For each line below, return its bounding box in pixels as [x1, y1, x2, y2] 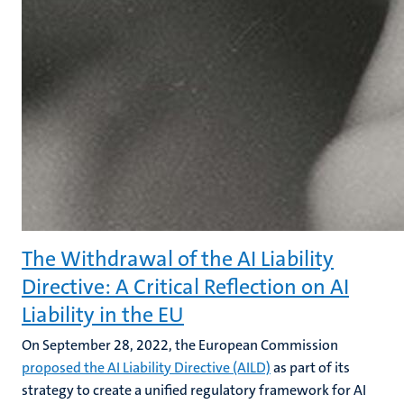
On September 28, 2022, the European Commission [22, 335, 338, 354]
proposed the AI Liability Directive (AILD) [22, 358, 271, 377]
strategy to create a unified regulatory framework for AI [22, 381, 366, 399]
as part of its [271, 358, 350, 377]
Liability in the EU [22, 300, 184, 329]
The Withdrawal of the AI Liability [22, 244, 334, 273]
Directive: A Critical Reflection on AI [22, 272, 349, 301]
